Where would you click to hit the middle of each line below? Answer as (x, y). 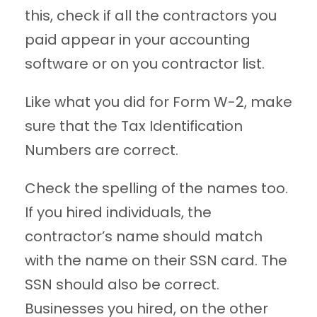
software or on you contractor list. (145, 64)
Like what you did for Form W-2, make (158, 102)
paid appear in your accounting (138, 40)
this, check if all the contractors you (151, 16)
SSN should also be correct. (122, 285)
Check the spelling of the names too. (156, 189)
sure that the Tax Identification (134, 126)
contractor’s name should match (144, 237)
